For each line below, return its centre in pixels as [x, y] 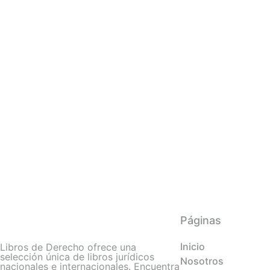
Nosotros [202, 261]
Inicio [193, 247]
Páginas [201, 221]
